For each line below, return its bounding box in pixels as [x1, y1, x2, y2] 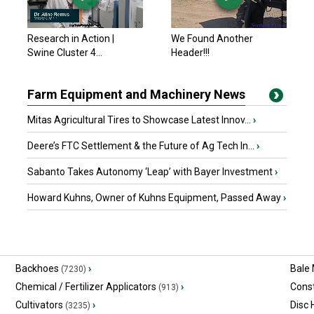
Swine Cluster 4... [27, 47, 102, 58]
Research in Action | [27, 33, 114, 44]
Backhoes [15, 263, 59, 274]
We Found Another [171, 33, 253, 44]
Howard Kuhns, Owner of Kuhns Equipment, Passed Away [27, 192, 283, 203]
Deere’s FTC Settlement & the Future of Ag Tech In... [27, 140, 257, 151]
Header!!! [171, 47, 210, 58]
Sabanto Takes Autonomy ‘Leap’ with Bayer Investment [27, 166, 275, 177]
